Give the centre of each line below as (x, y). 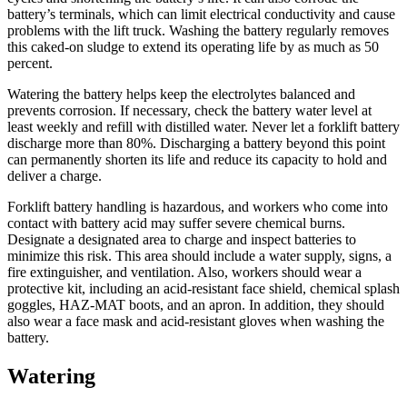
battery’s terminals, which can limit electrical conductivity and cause (201, 14)
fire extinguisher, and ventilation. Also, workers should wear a (184, 272)
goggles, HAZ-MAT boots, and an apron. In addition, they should (196, 304)
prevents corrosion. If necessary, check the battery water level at (189, 110)
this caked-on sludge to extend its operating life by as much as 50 (193, 46)
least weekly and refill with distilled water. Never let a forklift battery (203, 126)
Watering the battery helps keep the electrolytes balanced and (181, 94)
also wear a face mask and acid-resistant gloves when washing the (196, 321)
